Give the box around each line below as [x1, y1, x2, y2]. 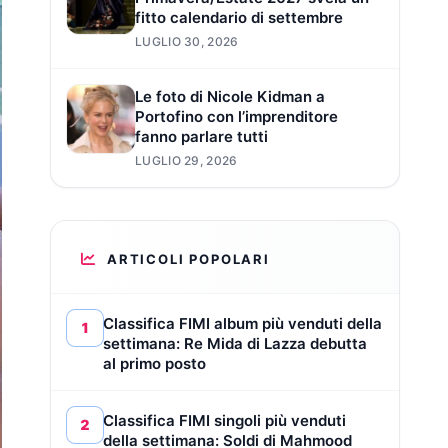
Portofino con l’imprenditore [135, 106, 338, 126]
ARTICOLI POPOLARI [107, 250, 270, 267]
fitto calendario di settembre [135, 7, 343, 27]
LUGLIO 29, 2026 [135, 152, 238, 168]
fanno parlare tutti [135, 126, 268, 146]
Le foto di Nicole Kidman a [135, 86, 325, 106]
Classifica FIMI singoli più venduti [103, 410, 346, 430]
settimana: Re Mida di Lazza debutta [103, 333, 367, 353]
